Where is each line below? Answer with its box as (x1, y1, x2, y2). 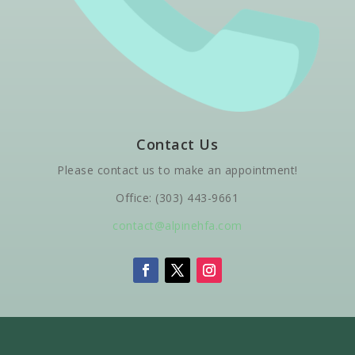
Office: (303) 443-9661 (116, 190, 239, 206)
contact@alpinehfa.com (113, 218, 242, 234)
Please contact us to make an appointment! (57, 162, 298, 178)
